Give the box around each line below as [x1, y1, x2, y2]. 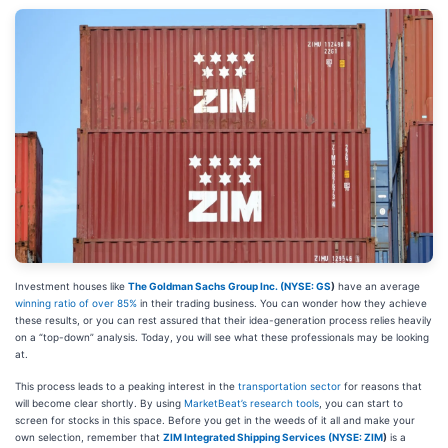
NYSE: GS [284, 280, 331, 293]
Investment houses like [15, 280, 128, 293]
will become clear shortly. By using [15, 397, 184, 410]
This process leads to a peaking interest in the [15, 380, 238, 393]
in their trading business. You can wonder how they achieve [137, 297, 427, 310]
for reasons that [341, 380, 422, 393]
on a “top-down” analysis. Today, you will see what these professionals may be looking [15, 331, 429, 344]
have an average [335, 280, 420, 293]
